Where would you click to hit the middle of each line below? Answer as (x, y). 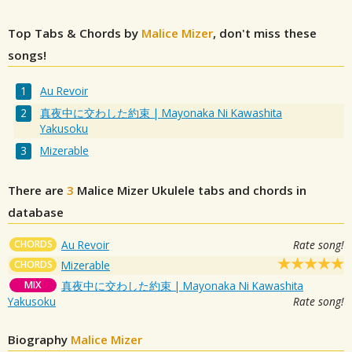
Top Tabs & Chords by (75, 33)
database (36, 213)
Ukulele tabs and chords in (227, 191)
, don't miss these (265, 33)
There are (37, 191)
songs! (27, 55)
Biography (39, 340)
